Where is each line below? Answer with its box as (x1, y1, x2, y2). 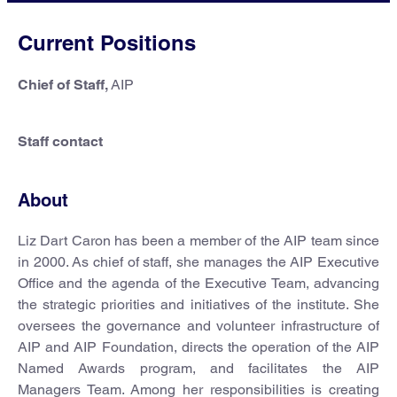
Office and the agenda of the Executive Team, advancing (18, 275, 379, 292)
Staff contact (18, 133, 106, 150)
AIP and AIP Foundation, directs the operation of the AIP (18, 339, 379, 355)
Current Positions (18, 30, 196, 55)
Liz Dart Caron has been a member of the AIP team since (18, 232, 379, 249)
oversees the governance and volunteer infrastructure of (18, 317, 379, 334)
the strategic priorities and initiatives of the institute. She (18, 296, 379, 313)
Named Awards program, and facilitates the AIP (18, 360, 379, 377)
